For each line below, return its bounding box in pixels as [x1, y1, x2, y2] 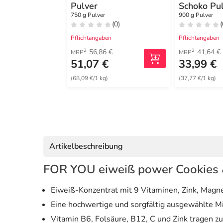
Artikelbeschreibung [49, 140, 123, 152]
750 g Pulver [71, 10, 105, 19]
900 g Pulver [179, 10, 214, 19]
